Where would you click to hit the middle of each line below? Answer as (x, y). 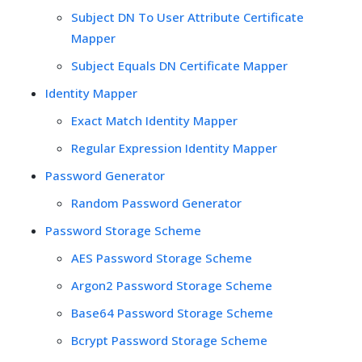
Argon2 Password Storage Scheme (172, 285)
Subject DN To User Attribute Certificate (187, 17)
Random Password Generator (156, 202)
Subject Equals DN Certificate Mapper (179, 65)
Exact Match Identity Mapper (154, 120)
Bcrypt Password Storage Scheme (169, 340)
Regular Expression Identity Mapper (174, 147)
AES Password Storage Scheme (162, 257)
